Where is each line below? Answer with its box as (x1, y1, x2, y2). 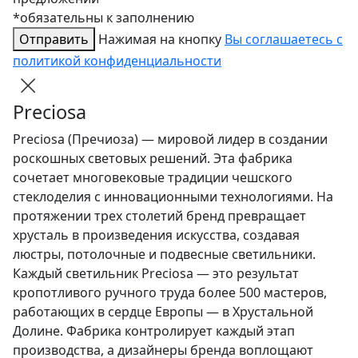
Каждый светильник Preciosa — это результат (13, 265, 299, 283)
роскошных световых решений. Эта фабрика (13, 149, 292, 168)
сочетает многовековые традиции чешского (13, 169, 292, 187)
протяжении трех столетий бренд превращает (13, 207, 306, 225)
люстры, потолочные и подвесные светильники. (13, 245, 316, 264)
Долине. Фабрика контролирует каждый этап (13, 322, 295, 340)
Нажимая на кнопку (98, 30, 225, 49)
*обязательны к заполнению (13, 9, 194, 27)
